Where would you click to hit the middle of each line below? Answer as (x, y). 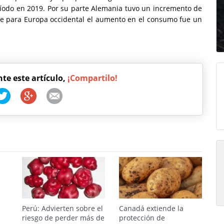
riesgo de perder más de (63, 218)
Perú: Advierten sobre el (62, 208)
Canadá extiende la (151, 208)
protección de (142, 218)
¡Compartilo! (92, 78)
